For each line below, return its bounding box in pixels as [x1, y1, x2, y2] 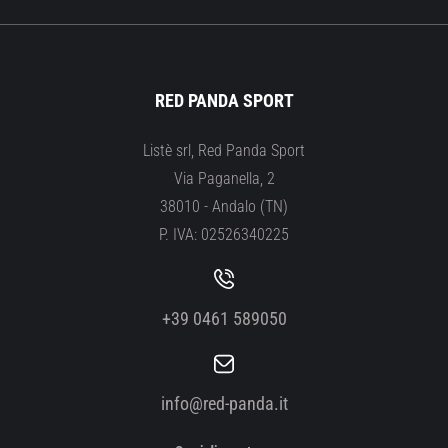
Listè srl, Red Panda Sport [143, 141, 305, 160]
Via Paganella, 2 [173, 169, 275, 188]
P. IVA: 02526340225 [159, 225, 289, 244]
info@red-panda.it [160, 393, 288, 414]
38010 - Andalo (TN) [160, 197, 288, 216]
